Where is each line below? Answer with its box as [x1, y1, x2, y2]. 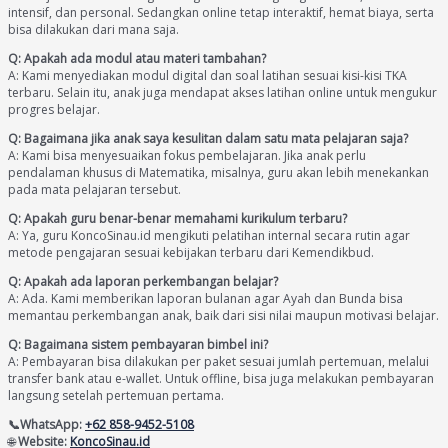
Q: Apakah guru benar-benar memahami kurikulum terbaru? [8, 210, 347, 228]
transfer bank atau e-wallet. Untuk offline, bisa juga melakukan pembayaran [8, 370, 434, 388]
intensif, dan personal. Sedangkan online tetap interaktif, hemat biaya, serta [8, 4, 434, 22]
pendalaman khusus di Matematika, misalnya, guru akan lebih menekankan [8, 164, 429, 182]
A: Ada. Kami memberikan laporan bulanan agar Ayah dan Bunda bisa [8, 290, 403, 308]
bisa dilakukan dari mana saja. [8, 21, 179, 39]
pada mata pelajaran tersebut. [8, 181, 181, 199]
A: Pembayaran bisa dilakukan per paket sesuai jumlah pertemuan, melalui [8, 353, 429, 371]
